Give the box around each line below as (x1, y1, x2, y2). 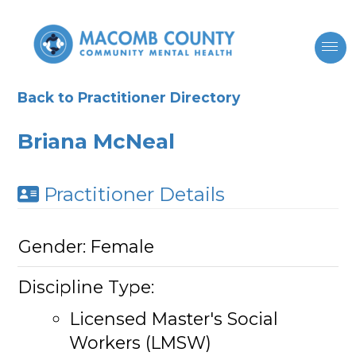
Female (90, 235, 154, 257)
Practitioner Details (44, 183, 226, 206)
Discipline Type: (17, 276, 154, 297)
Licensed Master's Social (69, 308, 278, 329)
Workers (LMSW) (69, 331, 212, 353)
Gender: (17, 235, 91, 257)
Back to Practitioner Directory (17, 89, 241, 106)
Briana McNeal (17, 129, 176, 154)
